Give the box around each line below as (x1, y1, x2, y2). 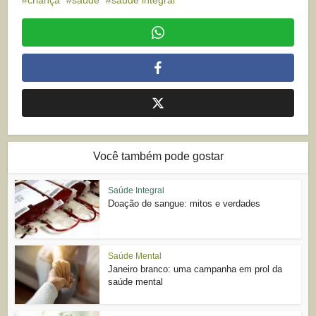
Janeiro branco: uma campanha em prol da (108, 264, 283, 275)
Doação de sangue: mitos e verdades (108, 198, 261, 209)
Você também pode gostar (92, 150, 224, 163)
